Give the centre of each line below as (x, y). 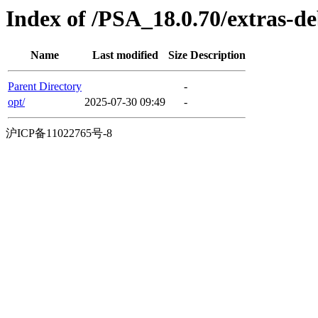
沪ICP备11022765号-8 (59, 133)
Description (218, 55)
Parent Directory (45, 87)
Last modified (125, 55)
